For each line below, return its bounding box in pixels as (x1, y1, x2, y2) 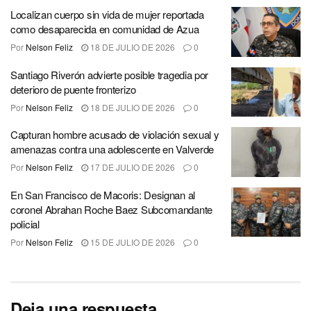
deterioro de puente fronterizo (10, 81, 136, 96)
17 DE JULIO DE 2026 (88, 161, 175, 174)
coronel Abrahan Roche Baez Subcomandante (10, 201, 212, 217)
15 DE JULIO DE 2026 (88, 235, 175, 248)
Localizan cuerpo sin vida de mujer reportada (10, 7, 204, 22)
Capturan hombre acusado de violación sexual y (10, 127, 219, 142)
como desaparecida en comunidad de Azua (10, 22, 199, 37)
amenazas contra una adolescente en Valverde (10, 142, 215, 157)
